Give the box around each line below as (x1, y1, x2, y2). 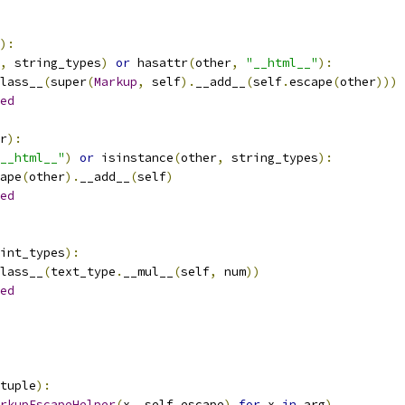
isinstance (94, 150, 174, 165)
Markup (94, 74, 137, 89)
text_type (51, 264, 116, 279)
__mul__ (123, 264, 174, 279)
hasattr (130, 55, 188, 71)
